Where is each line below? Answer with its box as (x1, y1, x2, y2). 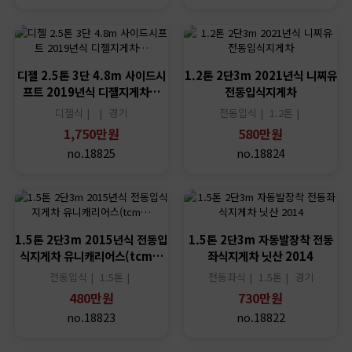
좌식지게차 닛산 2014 (207, 247, 314, 264)
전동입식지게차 (225, 82, 297, 100)
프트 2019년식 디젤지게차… (22, 82, 160, 100)
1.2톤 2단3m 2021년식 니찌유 (184, 66, 337, 83)
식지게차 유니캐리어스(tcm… (19, 247, 163, 264)
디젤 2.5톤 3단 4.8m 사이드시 (16, 66, 166, 83)
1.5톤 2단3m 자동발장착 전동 (188, 230, 333, 247)
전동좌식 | (207, 269, 258, 284)
